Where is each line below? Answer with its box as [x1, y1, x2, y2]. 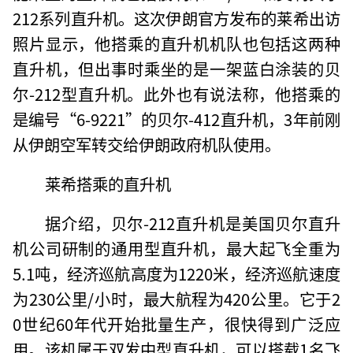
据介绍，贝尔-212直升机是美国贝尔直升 [44, 210, 340, 235]
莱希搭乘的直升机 [44, 171, 171, 195]
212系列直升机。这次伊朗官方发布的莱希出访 [13, 6, 340, 30]
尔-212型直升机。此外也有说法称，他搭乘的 [13, 81, 340, 106]
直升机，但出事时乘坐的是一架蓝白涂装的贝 [13, 56, 340, 80]
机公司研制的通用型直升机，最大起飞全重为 [13, 236, 340, 260]
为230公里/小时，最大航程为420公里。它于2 [13, 286, 340, 310]
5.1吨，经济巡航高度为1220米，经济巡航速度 [13, 261, 340, 285]
